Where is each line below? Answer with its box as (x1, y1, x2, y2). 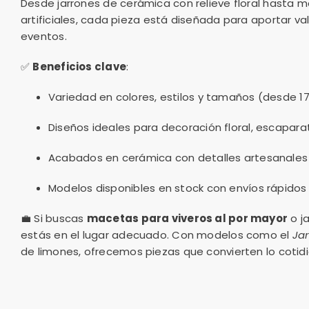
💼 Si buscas (21, 210, 87, 226)
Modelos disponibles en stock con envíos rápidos (48, 180, 307, 195)
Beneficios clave (32, 59, 127, 74)
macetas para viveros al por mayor (86, 210, 288, 226)
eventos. (21, 28, 67, 43)
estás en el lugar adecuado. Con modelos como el (21, 227, 292, 242)
